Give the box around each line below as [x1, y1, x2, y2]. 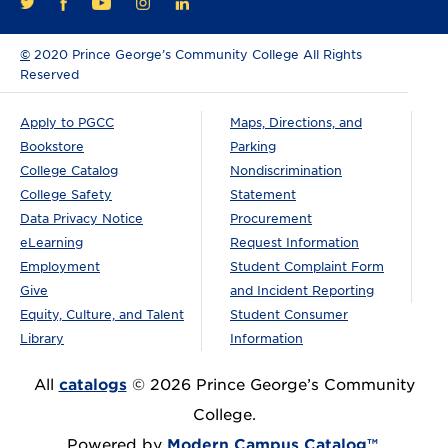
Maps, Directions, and [230, 114, 362, 130]
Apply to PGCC [20, 114, 114, 130]
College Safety [20, 186, 112, 202]
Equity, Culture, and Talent [20, 306, 184, 322]
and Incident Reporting [230, 282, 374, 298]
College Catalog [20, 162, 118, 178]
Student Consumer [230, 306, 348, 322]
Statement [230, 186, 296, 202]
